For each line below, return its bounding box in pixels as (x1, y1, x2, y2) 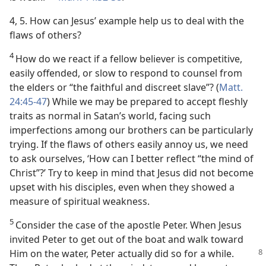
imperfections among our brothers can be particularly (9, 123, 253, 137)
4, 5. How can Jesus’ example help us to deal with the (9, 14, 244, 27)
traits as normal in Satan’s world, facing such (9, 109, 211, 122)
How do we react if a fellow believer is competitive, (15, 52, 242, 65)
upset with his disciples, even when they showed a (9, 180, 235, 194)
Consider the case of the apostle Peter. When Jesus (15, 218, 242, 232)
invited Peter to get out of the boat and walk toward (9, 233, 243, 246)
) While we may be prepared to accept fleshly (47, 95, 248, 108)
